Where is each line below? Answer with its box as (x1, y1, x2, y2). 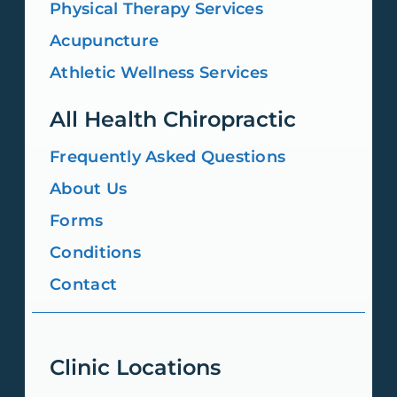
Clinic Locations (50, 354, 222, 380)
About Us (50, 178, 128, 198)
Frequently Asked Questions (50, 146, 286, 167)
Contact (50, 274, 118, 294)
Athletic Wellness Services (50, 62, 269, 82)
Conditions (50, 242, 141, 262)
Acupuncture (50, 30, 160, 51)
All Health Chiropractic (50, 105, 297, 132)
